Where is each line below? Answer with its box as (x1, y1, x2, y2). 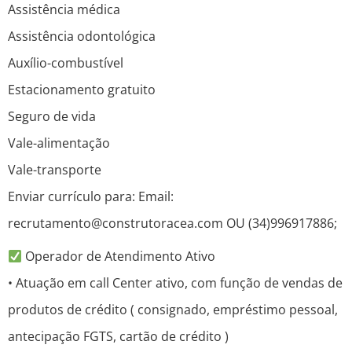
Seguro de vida (8, 108, 96, 126)
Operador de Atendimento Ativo (22, 247, 216, 266)
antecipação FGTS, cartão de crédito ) (8, 328, 229, 346)
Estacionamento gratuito (8, 81, 156, 99)
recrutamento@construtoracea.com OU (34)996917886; (8, 214, 337, 233)
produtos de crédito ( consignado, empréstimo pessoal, (8, 301, 338, 319)
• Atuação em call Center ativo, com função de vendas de (8, 274, 343, 292)
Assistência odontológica (8, 27, 156, 46)
